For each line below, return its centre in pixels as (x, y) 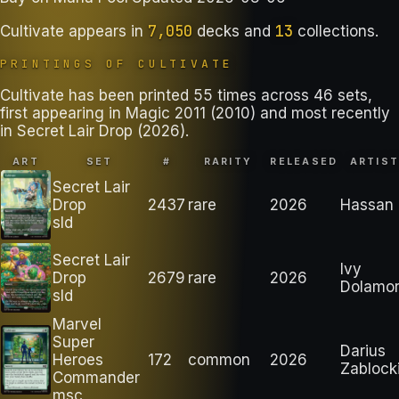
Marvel (77, 324)
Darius (363, 350)
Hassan (367, 204)
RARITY (228, 161)
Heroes (78, 359)
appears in (104, 31)
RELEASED (304, 161)
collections (336, 31)
